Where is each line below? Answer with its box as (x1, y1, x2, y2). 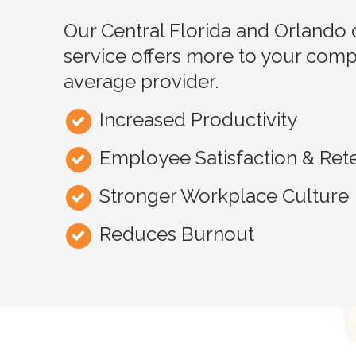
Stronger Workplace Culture (99, 184, 350, 207)
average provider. (64, 69, 219, 93)
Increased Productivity (99, 107, 298, 131)
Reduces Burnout (99, 222, 255, 246)
